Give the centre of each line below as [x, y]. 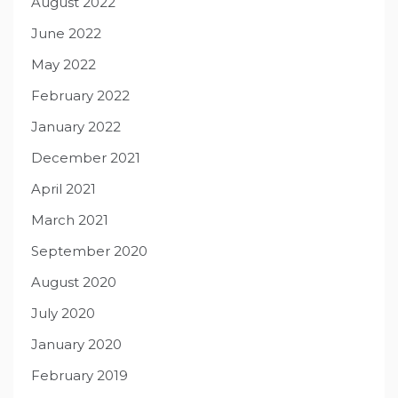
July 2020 [63, 314]
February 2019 [80, 376]
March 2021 [70, 220]
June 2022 [66, 34]
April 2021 [64, 189]
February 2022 [80, 96]
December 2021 [86, 158]
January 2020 [76, 345]
